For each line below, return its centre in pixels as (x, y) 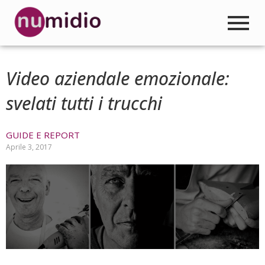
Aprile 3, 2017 (29, 147)
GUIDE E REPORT (43, 135)
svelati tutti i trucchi (84, 104)
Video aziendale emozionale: (118, 79)
